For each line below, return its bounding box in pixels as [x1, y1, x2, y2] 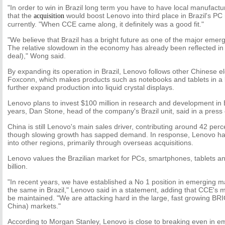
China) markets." [8, 202, 61, 210]
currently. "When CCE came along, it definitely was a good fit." [8, 20, 204, 28]
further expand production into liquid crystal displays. [8, 83, 174, 91]
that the [8, 12, 34, 20]
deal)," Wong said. [8, 52, 66, 60]
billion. [8, 162, 28, 170]
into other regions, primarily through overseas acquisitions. [8, 139, 193, 147]
